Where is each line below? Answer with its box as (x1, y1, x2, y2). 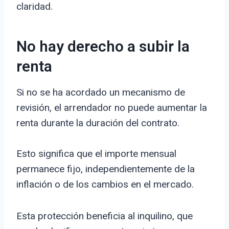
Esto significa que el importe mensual (16, 148, 176, 160)
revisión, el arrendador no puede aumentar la (16, 102, 207, 114)
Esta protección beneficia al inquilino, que (16, 210, 193, 222)
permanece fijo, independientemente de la (16, 163, 195, 175)
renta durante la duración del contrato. (16, 117, 179, 129)
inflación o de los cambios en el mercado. (16, 178, 194, 191)
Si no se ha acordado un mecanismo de (16, 86, 185, 99)
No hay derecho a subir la (16, 36, 190, 59)
